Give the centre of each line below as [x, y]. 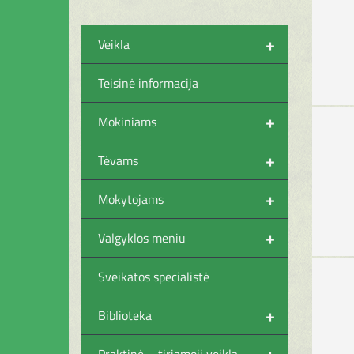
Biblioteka [125, 315]
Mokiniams [127, 121]
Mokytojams [131, 199]
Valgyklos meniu [142, 237]
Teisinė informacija [148, 83]
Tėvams [118, 160]
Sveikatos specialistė [154, 276]
